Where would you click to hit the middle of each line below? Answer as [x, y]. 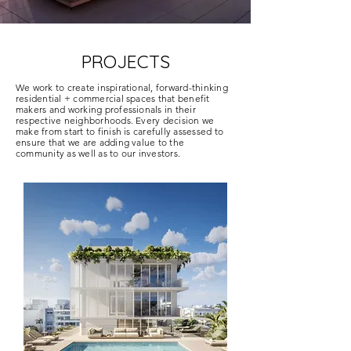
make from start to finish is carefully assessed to [120, 131]
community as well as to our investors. [98, 153]
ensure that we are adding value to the [100, 142]
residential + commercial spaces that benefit [113, 98]
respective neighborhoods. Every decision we [115, 120]
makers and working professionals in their [106, 109]
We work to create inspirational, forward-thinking [122, 87]
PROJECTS [125, 62]
